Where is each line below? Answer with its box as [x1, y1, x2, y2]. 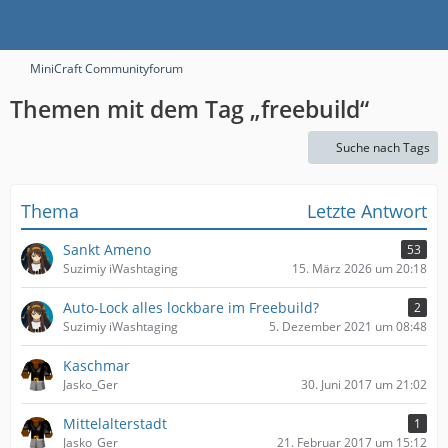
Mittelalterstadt [63, 414, 167, 433]
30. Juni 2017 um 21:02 [301, 376, 427, 393]
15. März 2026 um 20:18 [292, 260, 427, 277]
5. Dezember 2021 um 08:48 [269, 318, 427, 335]
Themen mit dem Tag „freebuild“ [10, 93, 369, 125]
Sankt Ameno [63, 240, 151, 259]
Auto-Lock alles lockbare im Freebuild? [63, 298, 319, 317]
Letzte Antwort [307, 199, 427, 223]
